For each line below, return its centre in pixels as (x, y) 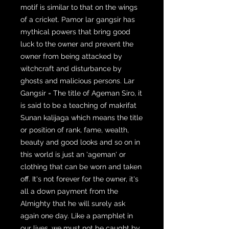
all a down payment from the (69, 191)
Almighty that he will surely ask (73, 203)
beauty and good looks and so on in (80, 142)
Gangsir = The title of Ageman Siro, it (81, 93)
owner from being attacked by (71, 56)
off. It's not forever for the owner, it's (79, 179)
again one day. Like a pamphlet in (77, 215)
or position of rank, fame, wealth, (75, 130)
